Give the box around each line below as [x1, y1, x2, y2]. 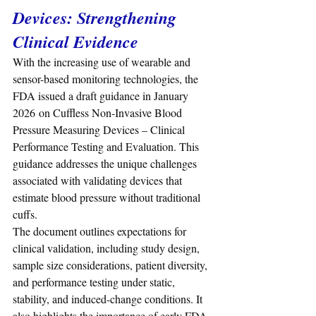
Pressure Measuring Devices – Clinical [13, 122, 188, 138]
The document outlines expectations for [13, 224, 189, 239]
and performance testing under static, [13, 274, 178, 290]
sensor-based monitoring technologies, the [13, 71, 201, 87]
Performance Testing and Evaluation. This [13, 139, 202, 154]
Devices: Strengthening [13, 6, 181, 30]
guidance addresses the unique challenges [13, 156, 200, 171]
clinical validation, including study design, [13, 241, 202, 256]
